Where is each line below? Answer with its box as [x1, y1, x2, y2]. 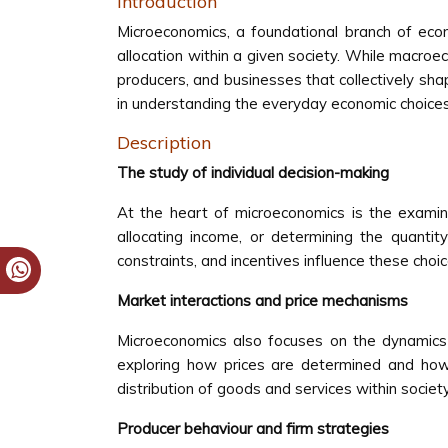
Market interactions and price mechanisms [117, 291, 408, 310]
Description [117, 131, 211, 154]
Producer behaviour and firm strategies [117, 419, 389, 438]
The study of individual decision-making [117, 163, 389, 182]
